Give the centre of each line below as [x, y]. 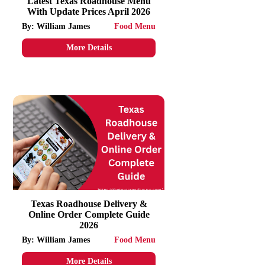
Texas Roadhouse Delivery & [89, 204]
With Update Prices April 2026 [89, 12]
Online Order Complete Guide [89, 214]
